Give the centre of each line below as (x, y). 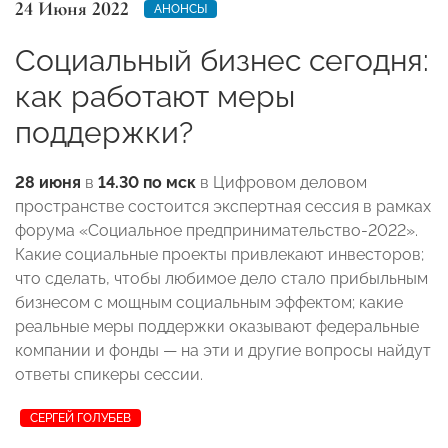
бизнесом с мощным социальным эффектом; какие (209, 302)
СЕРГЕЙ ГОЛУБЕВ (80, 417)
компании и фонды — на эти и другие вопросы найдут (223, 350)
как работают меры (155, 96)
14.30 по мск (147, 182)
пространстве (71, 206)
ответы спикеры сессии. (109, 374)
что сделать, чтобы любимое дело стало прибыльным (221, 278)
